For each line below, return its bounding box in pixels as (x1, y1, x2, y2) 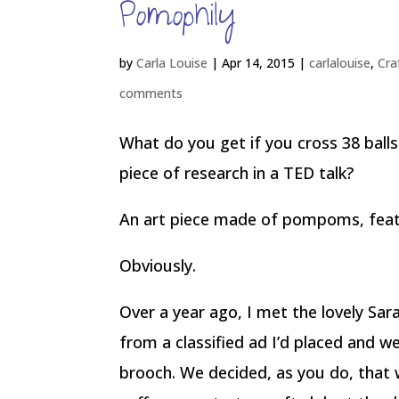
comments (119, 85, 183, 102)
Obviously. (119, 255, 197, 276)
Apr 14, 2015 (222, 54, 296, 71)
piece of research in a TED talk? (119, 162, 354, 183)
